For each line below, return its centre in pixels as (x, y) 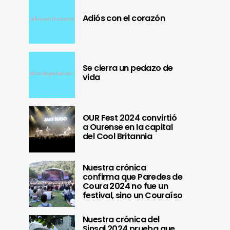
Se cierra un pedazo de (128, 68)
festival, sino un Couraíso (133, 195)
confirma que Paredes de (133, 177)
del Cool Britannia (118, 136)
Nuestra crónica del (121, 219)
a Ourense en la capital (128, 127)
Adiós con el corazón (124, 18)
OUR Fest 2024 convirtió (130, 118)
